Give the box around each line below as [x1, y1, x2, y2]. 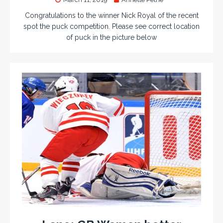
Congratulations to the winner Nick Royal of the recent [24, 11, 199, 19]
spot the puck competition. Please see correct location [23, 22, 200, 30]
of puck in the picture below [66, 33, 157, 41]
